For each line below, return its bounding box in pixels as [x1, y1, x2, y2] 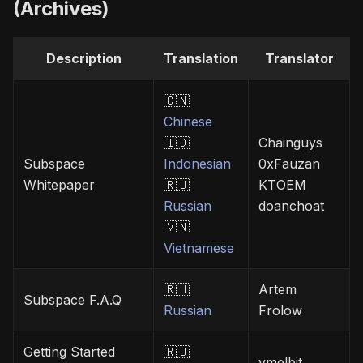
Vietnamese [164, 240, 234, 257]
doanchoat [258, 198, 324, 215]
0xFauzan [258, 156, 320, 173]
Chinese [164, 113, 212, 130]
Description [45, 50, 122, 67]
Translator [264, 50, 334, 67]
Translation [164, 50, 238, 67]
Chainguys [258, 135, 322, 152]
